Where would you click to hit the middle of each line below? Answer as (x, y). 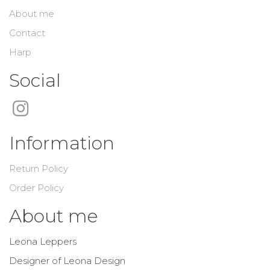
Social (35, 81)
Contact (27, 33)
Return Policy (39, 169)
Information (62, 143)
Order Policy (36, 188)
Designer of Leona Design (67, 261)
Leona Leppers (43, 242)
